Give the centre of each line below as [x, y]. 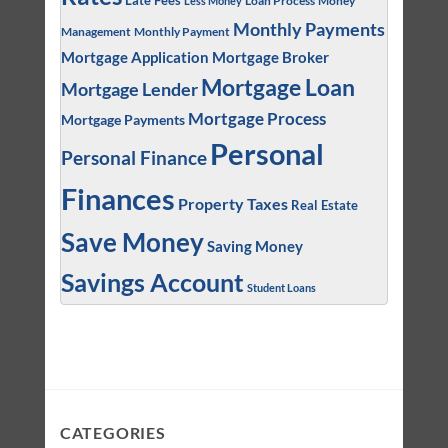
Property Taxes [232, 203]
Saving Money [254, 245]
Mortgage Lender [129, 89]
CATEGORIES [112, 432]
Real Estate [324, 205]
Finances [117, 198]
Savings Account [152, 282]
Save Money [132, 241]
